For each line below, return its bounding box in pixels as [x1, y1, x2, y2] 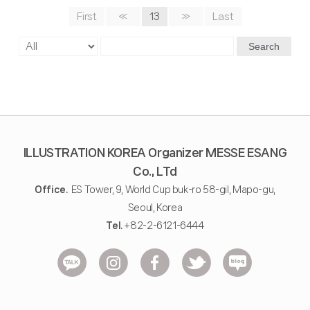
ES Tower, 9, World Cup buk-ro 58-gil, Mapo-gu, [67, 184, 275, 194]
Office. [35, 184, 68, 194]
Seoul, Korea [127, 202, 183, 212]
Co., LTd [133, 164, 177, 177]
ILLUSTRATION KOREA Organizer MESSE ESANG [23, 145, 287, 158]
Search [248, 40, 280, 52]
